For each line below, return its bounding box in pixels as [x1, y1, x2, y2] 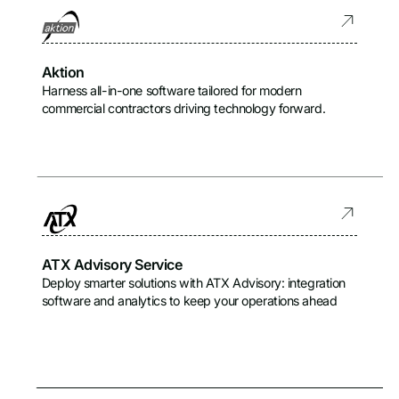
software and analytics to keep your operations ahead [41, 292, 338, 308]
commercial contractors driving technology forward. [41, 100, 326, 116]
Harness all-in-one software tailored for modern [41, 82, 302, 98]
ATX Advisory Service [41, 255, 183, 273]
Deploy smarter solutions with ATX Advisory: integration [41, 274, 346, 290]
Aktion [41, 62, 85, 81]
